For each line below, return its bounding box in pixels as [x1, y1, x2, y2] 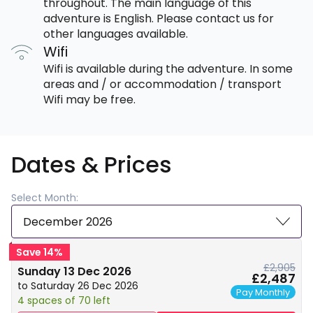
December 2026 [23, 213, 112, 230]
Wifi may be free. [43, 92, 136, 108]
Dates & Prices [11, 149, 172, 180]
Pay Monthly [236, 286, 290, 298]
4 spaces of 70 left [17, 293, 110, 307]
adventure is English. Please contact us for [43, 10, 274, 27]
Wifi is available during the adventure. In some [43, 61, 293, 77]
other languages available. [43, 26, 188, 42]
